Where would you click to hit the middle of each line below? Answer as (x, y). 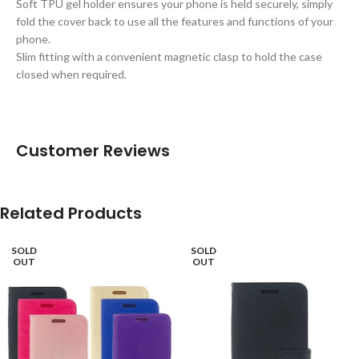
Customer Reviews (93, 150)
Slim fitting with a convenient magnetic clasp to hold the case (169, 56)
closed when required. (71, 74)
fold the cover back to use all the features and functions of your (175, 21)
